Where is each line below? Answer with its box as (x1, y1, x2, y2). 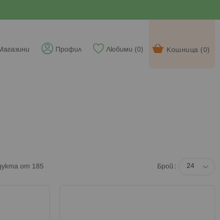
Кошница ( (166, 47, 203, 54)
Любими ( (106, 47, 137, 53)
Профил (55, 47, 82, 53)
